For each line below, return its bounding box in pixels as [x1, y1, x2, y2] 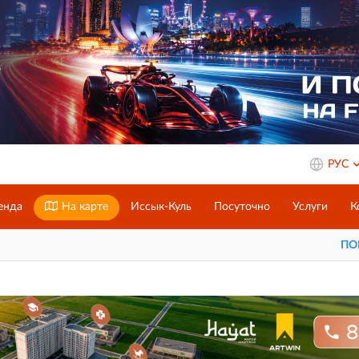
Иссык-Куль [131, 201, 192, 212]
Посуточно [214, 201, 270, 212]
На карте [58, 201, 108, 212]
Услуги [292, 201, 328, 212]
